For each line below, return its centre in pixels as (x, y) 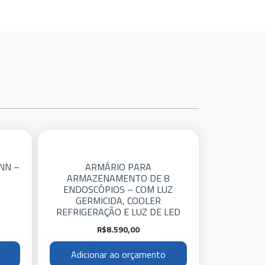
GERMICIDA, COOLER (118, 201)
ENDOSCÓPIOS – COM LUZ (118, 189)
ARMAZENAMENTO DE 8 (118, 178)
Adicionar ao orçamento (118, 254)
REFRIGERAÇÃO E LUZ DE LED (118, 212)
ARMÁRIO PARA (118, 167)
